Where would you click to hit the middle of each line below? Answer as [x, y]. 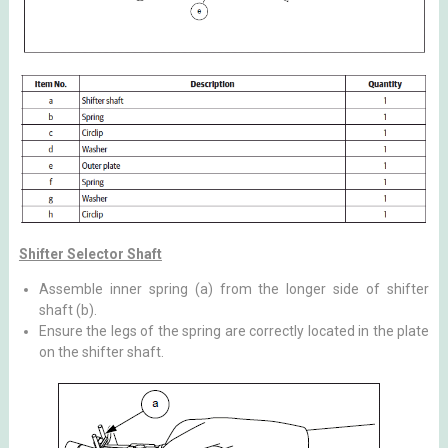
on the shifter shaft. [101, 351]
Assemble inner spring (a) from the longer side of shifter [234, 288]
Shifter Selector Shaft [90, 253]
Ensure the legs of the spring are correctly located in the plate [234, 330]
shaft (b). [67, 309]
